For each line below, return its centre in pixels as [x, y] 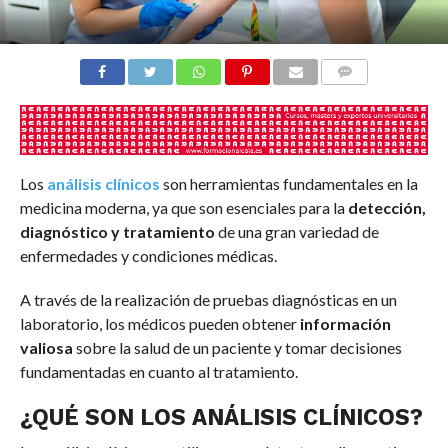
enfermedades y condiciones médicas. [148, 256]
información [345, 324]
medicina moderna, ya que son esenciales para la [183, 208]
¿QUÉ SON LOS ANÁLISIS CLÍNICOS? [221, 417]
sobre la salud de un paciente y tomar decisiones [238, 348]
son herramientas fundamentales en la [288, 184]
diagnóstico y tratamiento [117, 232]
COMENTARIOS [370, 95]
